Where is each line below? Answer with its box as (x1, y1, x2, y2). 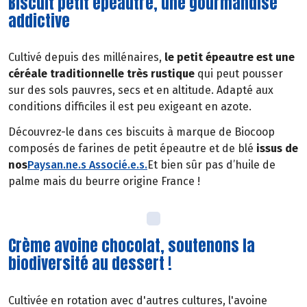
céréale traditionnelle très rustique (8, 67, 195, 81)
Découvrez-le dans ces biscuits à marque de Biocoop (8, 125, 275, 139)
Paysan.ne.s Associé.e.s (27, 158, 145, 172)
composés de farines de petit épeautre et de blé (8, 142, 256, 156)
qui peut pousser (195, 67, 283, 81)
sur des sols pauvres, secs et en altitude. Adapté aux (8, 84, 273, 97)
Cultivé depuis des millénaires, (8, 51, 162, 64)
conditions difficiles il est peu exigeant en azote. (8, 100, 251, 114)
